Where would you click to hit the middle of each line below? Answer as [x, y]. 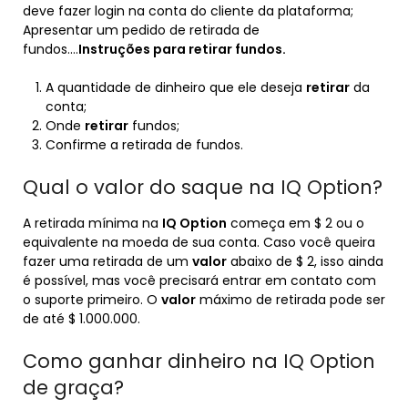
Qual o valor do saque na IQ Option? [203, 187]
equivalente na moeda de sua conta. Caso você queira [199, 242]
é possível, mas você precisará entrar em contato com [199, 280]
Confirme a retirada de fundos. [144, 145]
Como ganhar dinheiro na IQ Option [199, 361]
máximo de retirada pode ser [291, 300]
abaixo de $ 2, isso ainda [305, 261]
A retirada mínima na [92, 223]
